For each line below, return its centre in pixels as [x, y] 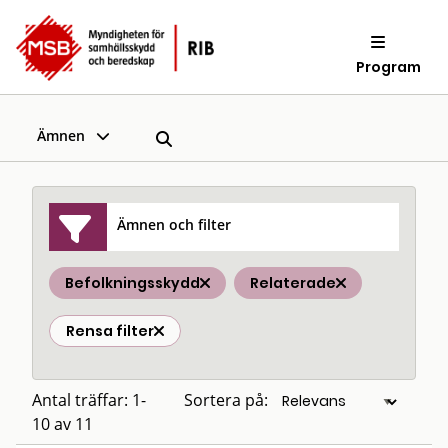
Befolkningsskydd [132, 283]
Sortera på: [226, 400]
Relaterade [293, 283]
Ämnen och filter [174, 224]
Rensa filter [110, 331]
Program [389, 66]
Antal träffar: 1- [89, 400]
